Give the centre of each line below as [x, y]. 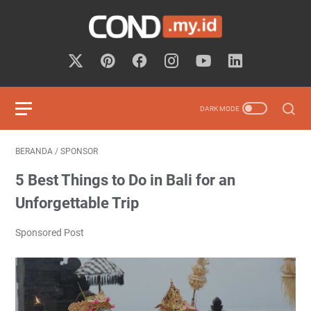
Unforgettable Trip [77, 203]
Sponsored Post [50, 233]
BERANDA [34, 151]
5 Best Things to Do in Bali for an [125, 180]
